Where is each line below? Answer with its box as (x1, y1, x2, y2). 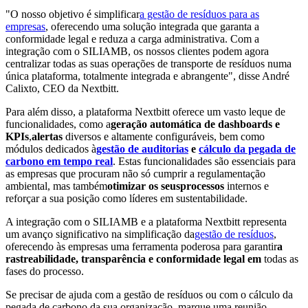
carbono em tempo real (5, 155, 113, 168)
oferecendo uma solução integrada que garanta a (51, 21, 259, 33)
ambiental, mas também (5, 180, 107, 192)
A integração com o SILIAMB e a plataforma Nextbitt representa (5, 216, 287, 228)
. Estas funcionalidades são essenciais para (113, 155, 296, 168)
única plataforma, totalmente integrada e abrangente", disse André (5, 70, 289, 82)
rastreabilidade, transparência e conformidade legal (5, 253, 245, 265)
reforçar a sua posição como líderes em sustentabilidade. (5, 192, 247, 205)
